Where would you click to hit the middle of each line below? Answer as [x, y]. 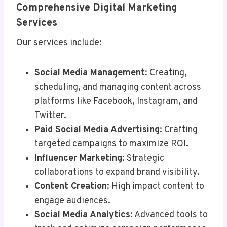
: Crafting [179, 130]
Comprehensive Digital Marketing [97, 8]
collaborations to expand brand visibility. [117, 173]
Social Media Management [90, 73]
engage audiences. [72, 201]
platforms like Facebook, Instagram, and [116, 102]
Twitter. [50, 116]
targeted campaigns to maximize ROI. [111, 144]
